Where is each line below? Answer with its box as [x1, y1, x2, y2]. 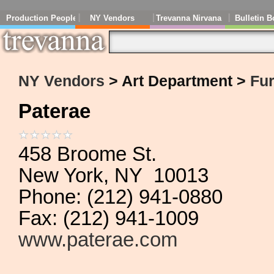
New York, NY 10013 [18, 165, 209, 187]
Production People [6, 13, 77, 23]
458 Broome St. [18, 143, 157, 166]
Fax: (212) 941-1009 [18, 207, 199, 230]
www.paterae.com [18, 229, 177, 251]
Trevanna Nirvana [156, 13, 221, 23]
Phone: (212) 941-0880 [18, 186, 223, 209]
